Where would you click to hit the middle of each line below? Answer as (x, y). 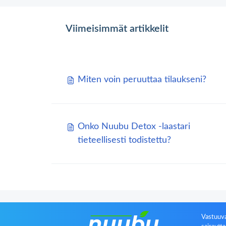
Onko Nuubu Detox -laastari (134, 127)
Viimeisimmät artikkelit (117, 29)
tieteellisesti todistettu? (124, 140)
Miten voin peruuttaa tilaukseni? (142, 80)
